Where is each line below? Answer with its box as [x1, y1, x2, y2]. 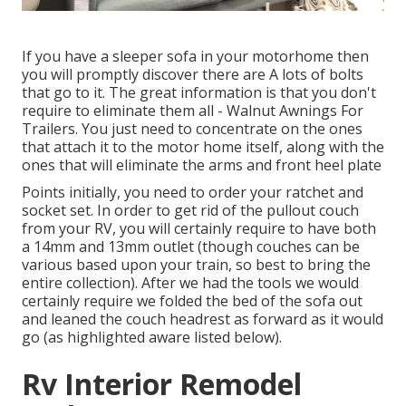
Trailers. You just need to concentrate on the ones [22, 119, 362, 140]
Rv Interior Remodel [22, 364, 302, 404]
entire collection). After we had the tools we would [22, 273, 359, 294]
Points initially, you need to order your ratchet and [22, 182, 363, 203]
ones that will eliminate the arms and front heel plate [22, 155, 382, 176]
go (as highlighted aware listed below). [22, 327, 282, 348]
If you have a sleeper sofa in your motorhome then [22, 46, 369, 67]
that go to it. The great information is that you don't [22, 82, 376, 103]
